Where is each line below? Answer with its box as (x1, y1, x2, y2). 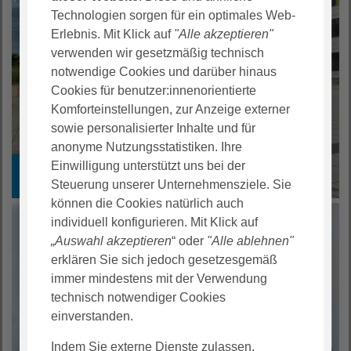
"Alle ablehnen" (207, 233, 295, 248)
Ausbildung (31, 167, 99, 185)
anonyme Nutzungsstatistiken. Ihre (51, 139, 243, 154)
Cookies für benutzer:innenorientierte (51, 83, 257, 97)
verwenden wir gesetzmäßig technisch (51, 45, 265, 60)
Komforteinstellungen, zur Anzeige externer (51, 102, 291, 116)
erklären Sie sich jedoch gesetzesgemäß (51, 252, 278, 266)
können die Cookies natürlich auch (51, 196, 244, 210)
